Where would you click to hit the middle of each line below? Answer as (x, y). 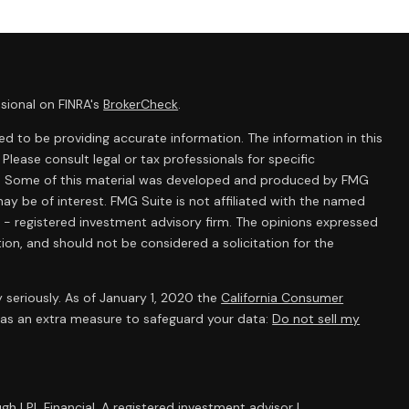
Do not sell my (316, 319)
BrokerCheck (141, 104)
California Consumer (283, 298)
